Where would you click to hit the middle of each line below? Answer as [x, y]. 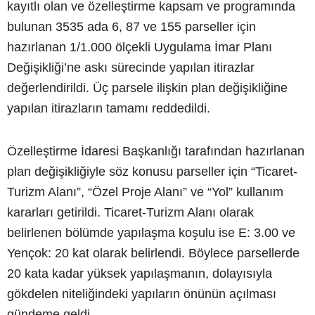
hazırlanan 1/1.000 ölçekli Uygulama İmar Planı [140, 47]
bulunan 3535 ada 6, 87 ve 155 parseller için [131, 27]
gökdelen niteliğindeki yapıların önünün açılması [142, 294]
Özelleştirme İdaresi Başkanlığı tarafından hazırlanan [156, 151]
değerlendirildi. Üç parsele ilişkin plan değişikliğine [147, 88]
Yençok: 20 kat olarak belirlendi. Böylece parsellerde [153, 253]
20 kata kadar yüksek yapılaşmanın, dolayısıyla [140, 274]
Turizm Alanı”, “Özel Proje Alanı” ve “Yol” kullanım [145, 192]
